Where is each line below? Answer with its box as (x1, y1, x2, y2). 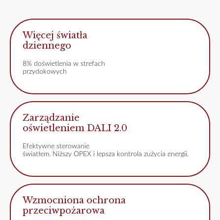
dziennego (23, 40, 71, 52)
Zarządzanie (23, 112, 80, 124)
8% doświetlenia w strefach (23, 60, 105, 68)
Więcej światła (23, 30, 87, 41)
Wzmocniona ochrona (23, 195, 126, 206)
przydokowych (23, 68, 67, 76)
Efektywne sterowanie (23, 143, 89, 150)
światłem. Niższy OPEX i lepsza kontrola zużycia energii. (23, 151, 189, 158)
